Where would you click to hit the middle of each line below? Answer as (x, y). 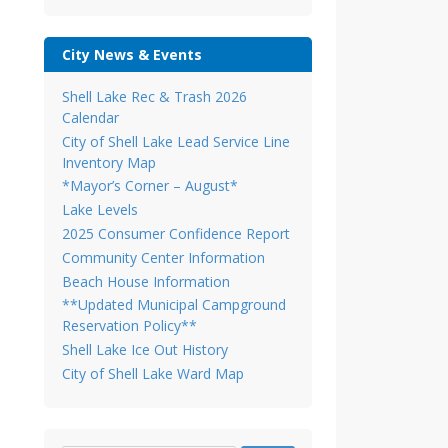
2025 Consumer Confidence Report (175, 234)
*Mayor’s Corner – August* (149, 186)
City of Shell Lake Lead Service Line (175, 141)
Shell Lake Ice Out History (144, 350)
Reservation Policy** (129, 326)
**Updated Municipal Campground (173, 305)
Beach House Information (145, 281)
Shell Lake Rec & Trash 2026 (154, 96)
